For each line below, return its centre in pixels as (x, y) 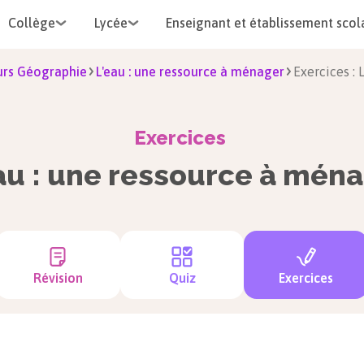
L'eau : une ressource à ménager (190, 71)
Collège (32, 23)
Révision (58, 278)
